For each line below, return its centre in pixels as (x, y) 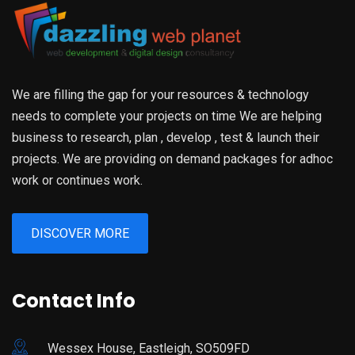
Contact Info (74, 300)
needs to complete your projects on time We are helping (167, 116)
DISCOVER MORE (80, 233)
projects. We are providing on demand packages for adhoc (172, 158)
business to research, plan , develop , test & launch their (166, 137)
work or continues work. (77, 180)
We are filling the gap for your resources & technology (160, 94)
